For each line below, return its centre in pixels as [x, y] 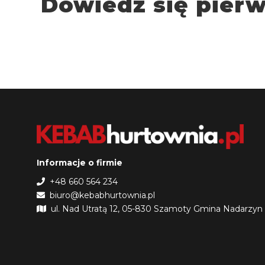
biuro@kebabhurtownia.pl [100, 195]
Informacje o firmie [80, 162]
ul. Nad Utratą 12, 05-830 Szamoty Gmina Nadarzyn [154, 209]
